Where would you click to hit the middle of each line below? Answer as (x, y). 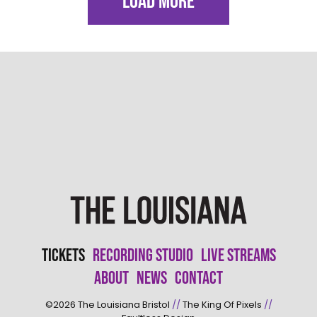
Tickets (63, 256)
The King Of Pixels (222, 305)
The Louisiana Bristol (123, 305)
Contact (199, 279)
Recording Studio (143, 256)
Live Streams (238, 256)
